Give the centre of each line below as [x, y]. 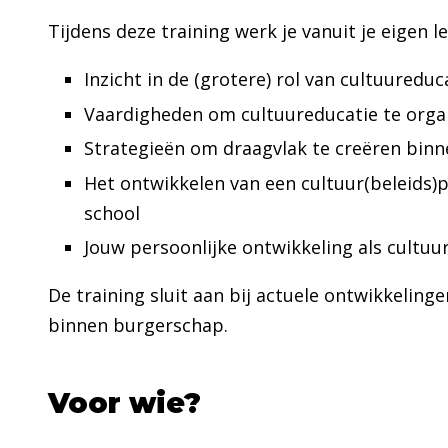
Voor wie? [128, 403]
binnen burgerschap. [138, 325]
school [112, 212]
